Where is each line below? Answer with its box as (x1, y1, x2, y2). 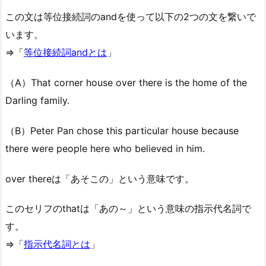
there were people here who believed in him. (5, 142, 205, 154)
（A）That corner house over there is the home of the (5, 77, 247, 89)
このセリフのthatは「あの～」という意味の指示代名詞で (5, 202, 251, 215)
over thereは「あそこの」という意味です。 (5, 172, 194, 185)
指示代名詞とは (24, 238, 90, 251)
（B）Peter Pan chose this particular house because (5, 124, 239, 137)
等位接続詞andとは (24, 46, 107, 59)
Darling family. (5, 94, 69, 107)
